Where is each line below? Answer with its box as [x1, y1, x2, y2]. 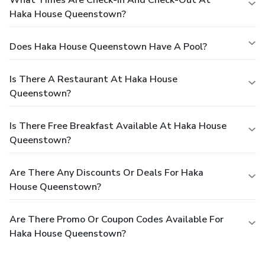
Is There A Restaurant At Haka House [9, 72, 177, 86]
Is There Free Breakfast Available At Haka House [9, 119, 227, 132]
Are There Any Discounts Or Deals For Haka [9, 166, 203, 179]
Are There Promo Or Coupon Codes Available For [9, 212, 224, 226]
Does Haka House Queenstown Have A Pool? [9, 40, 207, 53]
